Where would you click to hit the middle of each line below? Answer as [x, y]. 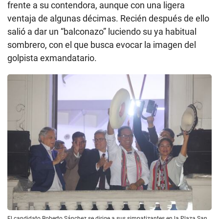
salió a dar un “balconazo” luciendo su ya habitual [102, 31]
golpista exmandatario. [52, 58]
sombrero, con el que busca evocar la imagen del [102, 44]
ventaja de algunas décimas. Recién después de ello [108, 18]
